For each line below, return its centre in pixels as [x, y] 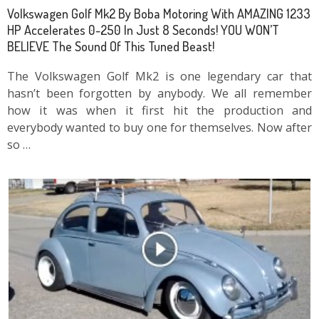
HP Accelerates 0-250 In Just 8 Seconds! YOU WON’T [143, 30]
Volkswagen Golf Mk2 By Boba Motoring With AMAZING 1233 [159, 14]
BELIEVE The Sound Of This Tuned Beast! [111, 46]
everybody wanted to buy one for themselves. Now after [159, 128]
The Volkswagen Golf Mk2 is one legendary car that [159, 77]
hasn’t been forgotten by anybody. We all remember [159, 94]
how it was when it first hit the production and [159, 111]
